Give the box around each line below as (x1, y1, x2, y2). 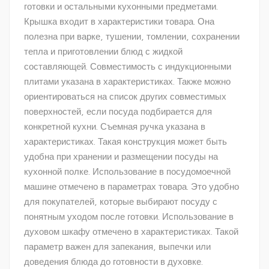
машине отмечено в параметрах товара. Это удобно (24, 181, 239, 192)
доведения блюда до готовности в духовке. (24, 256, 203, 267)
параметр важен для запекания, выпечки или (24, 241, 211, 252)
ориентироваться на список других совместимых (24, 91, 226, 102)
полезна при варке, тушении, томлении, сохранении (24, 31, 240, 42)
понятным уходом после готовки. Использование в (24, 211, 234, 222)
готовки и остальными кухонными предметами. (24, 1, 218, 12)
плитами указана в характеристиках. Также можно (24, 76, 231, 87)
